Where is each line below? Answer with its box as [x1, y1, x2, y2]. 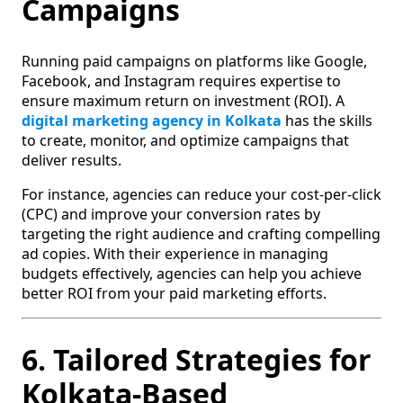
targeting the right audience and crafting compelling [22, 223, 381, 244]
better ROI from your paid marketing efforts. [22, 282, 327, 303]
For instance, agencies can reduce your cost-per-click [22, 184, 381, 204]
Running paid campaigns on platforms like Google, [22, 50, 367, 71]
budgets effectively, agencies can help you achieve [22, 263, 362, 283]
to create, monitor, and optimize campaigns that [22, 130, 349, 150]
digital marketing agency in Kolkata [22, 110, 282, 130]
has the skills [282, 110, 372, 130]
